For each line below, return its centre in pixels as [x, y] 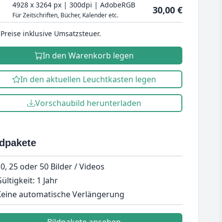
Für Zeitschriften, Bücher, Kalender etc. [65, 15]
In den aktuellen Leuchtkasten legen [88, 79]
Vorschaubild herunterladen [88, 103]
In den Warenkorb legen [88, 55]
